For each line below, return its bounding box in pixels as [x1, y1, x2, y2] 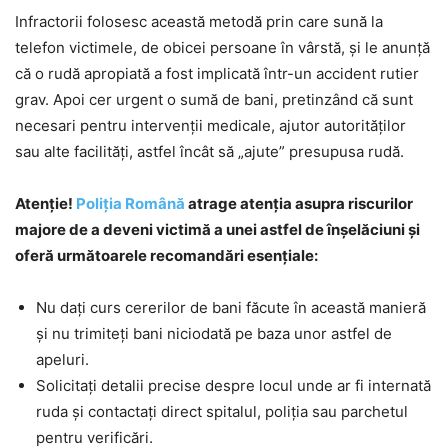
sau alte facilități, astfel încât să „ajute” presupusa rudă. [15, 142, 404, 161]
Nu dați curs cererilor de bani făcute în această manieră [36, 298, 426, 317]
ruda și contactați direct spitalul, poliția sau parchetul [36, 402, 408, 421]
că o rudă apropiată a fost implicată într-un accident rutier [15, 64, 419, 83]
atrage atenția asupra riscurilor [185, 194, 413, 213]
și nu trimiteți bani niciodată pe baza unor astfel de [36, 324, 392, 343]
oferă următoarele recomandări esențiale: [15, 246, 318, 265]
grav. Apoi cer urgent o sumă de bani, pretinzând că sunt [15, 90, 413, 109]
